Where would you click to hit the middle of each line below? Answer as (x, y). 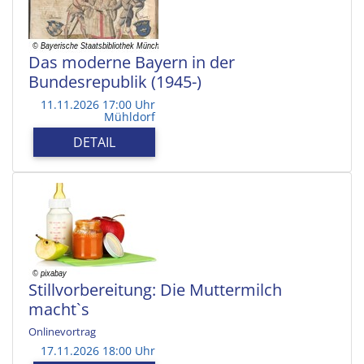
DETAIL (94, 142)
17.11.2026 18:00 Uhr (98, 350)
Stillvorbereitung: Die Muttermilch (155, 289)
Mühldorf (130, 116)
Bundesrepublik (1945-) (115, 81)
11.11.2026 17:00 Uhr (98, 104)
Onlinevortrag (62, 331)
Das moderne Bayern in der (132, 62)
